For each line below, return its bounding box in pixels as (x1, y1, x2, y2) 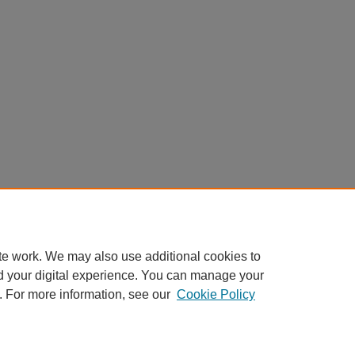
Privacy (132, 334, 166, 345)
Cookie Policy (177, 288, 255, 301)
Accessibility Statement (13, 334, 114, 345)
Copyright (183, 334, 225, 345)
